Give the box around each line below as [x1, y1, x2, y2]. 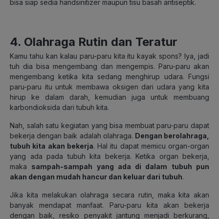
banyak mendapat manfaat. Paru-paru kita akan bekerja [10, 200, 209, 209]
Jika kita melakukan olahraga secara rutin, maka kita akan [10, 190, 209, 199]
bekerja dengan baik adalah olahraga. [10, 131, 135, 140]
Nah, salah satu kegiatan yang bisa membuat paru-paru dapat [10, 121, 209, 130]
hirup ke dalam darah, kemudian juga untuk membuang [10, 92, 209, 101]
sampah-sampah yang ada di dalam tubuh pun [31, 162, 210, 171]
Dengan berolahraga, [134, 131, 210, 140]
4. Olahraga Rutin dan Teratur [10, 34, 177, 49]
